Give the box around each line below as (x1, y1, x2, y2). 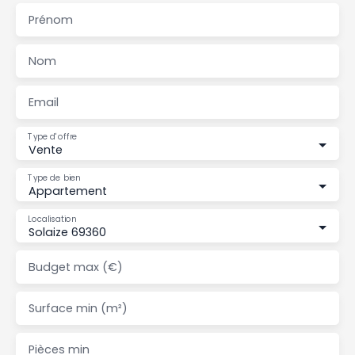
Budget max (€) (29, 259, 123, 276)
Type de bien (28, 172, 81, 184)
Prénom (29, 12, 73, 29)
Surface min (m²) (29, 300, 128, 317)
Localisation (28, 213, 77, 225)
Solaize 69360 (29, 224, 106, 241)
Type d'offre (28, 131, 78, 143)
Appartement (29, 183, 107, 200)
